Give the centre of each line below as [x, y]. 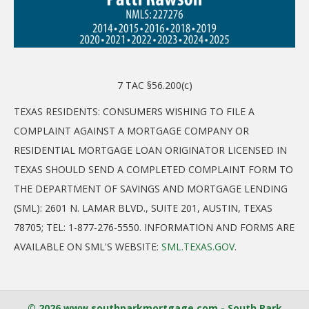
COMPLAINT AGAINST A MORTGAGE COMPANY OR [131, 130]
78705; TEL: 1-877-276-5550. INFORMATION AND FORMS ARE [154, 227]
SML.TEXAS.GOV [198, 246]
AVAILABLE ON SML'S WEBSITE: [88, 246]
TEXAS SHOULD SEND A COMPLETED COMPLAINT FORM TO [153, 169]
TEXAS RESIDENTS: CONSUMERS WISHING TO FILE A [134, 111]
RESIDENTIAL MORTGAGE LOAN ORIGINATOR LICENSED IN [150, 150]
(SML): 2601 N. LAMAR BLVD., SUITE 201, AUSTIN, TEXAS [143, 208]
